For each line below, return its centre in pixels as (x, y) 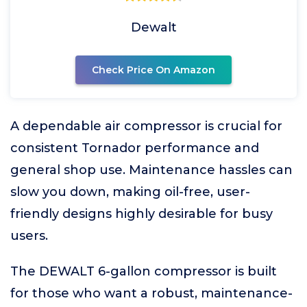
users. (29, 236)
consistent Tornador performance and (135, 148)
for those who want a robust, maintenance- (151, 293)
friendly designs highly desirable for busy (142, 214)
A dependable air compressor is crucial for (146, 126)
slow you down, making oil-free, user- (130, 192)
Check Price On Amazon (153, 70)
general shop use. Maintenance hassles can (151, 170)
